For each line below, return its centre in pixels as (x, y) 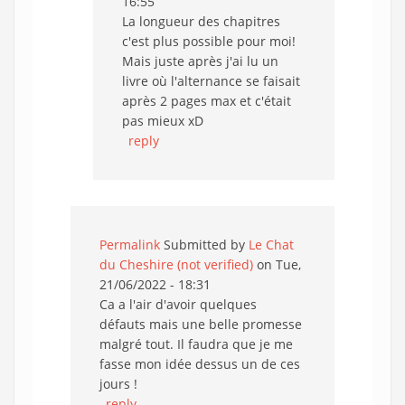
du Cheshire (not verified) (176, 264)
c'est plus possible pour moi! (209, 41)
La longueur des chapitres (201, 21)
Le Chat (271, 245)
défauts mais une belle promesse (201, 324)
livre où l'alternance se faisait (211, 81)
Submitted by (204, 245)
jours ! (118, 384)
